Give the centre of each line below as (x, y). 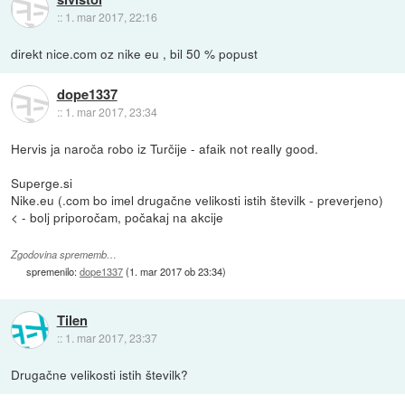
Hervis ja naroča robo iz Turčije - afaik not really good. (165, 148)
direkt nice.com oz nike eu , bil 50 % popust (135, 53)
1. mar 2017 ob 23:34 (176, 272)
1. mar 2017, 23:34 (111, 112)
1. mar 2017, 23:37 (111, 338)
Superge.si (42, 182)
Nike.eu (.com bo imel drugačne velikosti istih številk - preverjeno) (198, 199)
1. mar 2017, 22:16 (111, 17)
